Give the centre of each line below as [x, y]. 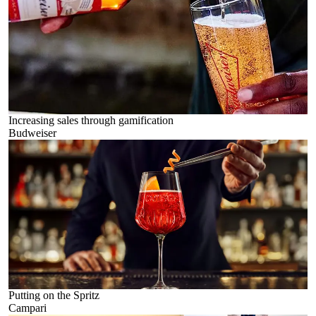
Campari [28, 308]
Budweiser [32, 133]
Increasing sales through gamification [91, 120]
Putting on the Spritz [54, 295]
